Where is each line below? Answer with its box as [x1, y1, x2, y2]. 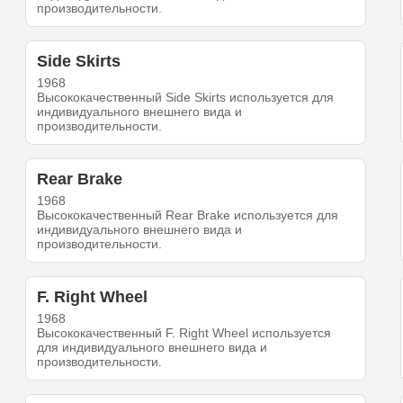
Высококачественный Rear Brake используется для [37, 208, 339, 223]
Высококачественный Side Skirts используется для [37, 90, 335, 105]
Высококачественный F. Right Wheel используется [37, 326, 332, 341]
